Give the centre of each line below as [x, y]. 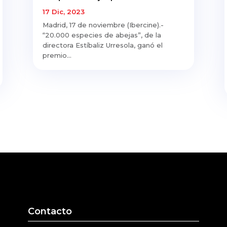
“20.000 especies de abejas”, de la [102, 35]
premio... [57, 55]
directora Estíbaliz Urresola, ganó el [102, 45]
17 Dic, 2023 [63, 11]
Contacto [50, 212]
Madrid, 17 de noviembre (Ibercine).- [104, 25]
